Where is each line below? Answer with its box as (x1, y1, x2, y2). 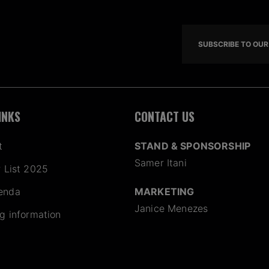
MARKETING (134, 186, 195, 198)
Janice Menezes (134, 202, 208, 215)
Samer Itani (134, 157, 187, 169)
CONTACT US (134, 107, 195, 126)
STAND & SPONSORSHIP (134, 140, 251, 153)
